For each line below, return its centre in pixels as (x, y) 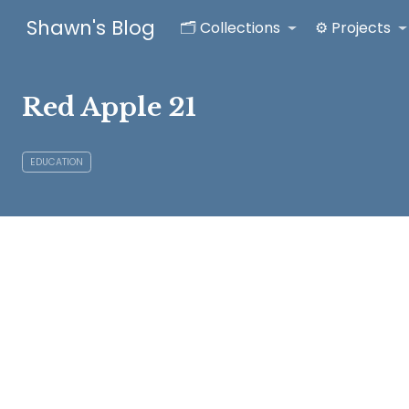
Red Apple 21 (109, 107)
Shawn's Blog (90, 28)
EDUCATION (56, 162)
